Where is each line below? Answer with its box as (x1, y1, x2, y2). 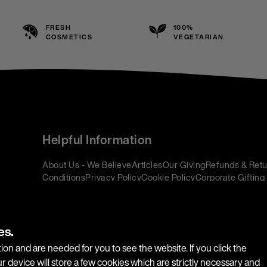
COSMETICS (45, 32, 93, 42)
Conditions (42, 171, 86, 184)
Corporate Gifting (195, 171, 265, 184)
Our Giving (162, 159, 206, 171)
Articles (131, 159, 163, 171)
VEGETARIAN (173, 32, 224, 42)
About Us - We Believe (42, 159, 132, 171)
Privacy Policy (85, 171, 142, 184)
